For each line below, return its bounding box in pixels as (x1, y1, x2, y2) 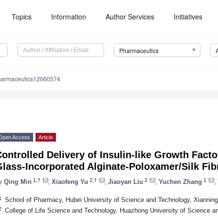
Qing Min (4, 178, 32, 185)
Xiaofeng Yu (52, 178, 88, 185)
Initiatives (174, 12, 203, 21)
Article (38, 134, 53, 141)
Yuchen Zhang (159, 178, 202, 185)
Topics (12, 12, 32, 21)
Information (51, 12, 87, 21)
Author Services (106, 12, 155, 21)
